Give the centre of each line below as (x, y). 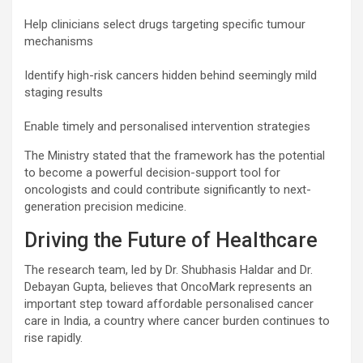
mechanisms (59, 41)
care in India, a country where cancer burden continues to (177, 320)
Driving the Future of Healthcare (171, 240)
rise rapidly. (53, 337)
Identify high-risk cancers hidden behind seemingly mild (171, 75)
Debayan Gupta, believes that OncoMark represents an (168, 286)
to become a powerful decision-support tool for (152, 172)
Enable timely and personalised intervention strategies (167, 126)
